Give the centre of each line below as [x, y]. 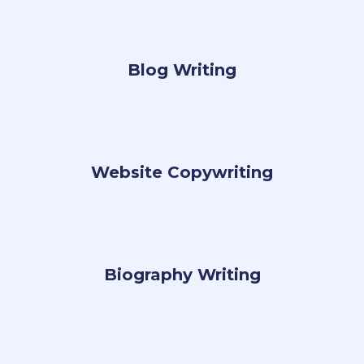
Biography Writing [182, 275]
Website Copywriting [182, 172]
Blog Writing [182, 70]
